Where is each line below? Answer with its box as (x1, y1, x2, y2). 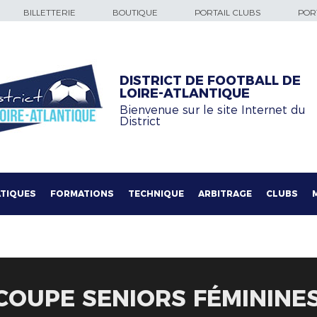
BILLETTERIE (23, 7, 76, 18)
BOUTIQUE (113, 7, 158, 18)
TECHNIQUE (128, 188, 184, 199)
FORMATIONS (50, 188, 114, 199)
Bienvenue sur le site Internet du (120, 103, 306, 117)
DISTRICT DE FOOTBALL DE (120, 73, 301, 89)
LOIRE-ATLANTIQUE (120, 86, 250, 102)
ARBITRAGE (198, 188, 252, 199)
